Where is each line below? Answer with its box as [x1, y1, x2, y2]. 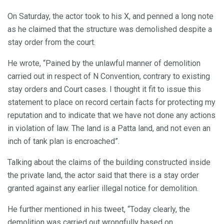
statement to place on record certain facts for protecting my [7, 97, 215, 107]
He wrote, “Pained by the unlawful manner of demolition [7, 58, 200, 68]
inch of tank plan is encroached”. [7, 136, 119, 146]
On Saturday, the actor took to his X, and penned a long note [7, 11, 213, 21]
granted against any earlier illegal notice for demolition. [7, 183, 198, 193]
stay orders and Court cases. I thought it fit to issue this [7, 84, 201, 94]
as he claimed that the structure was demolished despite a [7, 24, 212, 34]
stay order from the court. [7, 37, 95, 47]
